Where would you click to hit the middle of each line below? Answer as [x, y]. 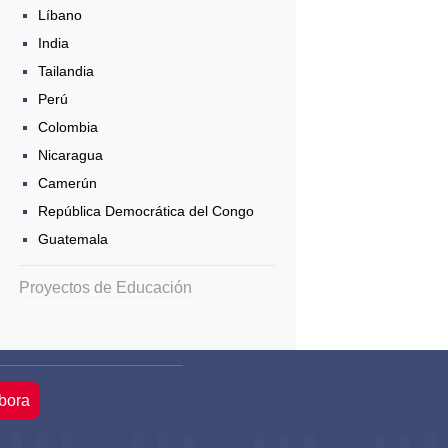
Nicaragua [70, 154]
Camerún [67, 182]
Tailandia [65, 70]
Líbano [59, 14]
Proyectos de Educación [105, 287]
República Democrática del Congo [145, 210]
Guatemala [72, 238]
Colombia [67, 126]
